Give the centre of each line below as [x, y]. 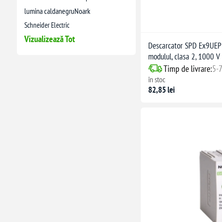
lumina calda [41, 11]
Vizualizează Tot [49, 39]
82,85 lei [161, 89]
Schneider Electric [47, 25]
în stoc [157, 79]
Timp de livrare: [188, 68]
